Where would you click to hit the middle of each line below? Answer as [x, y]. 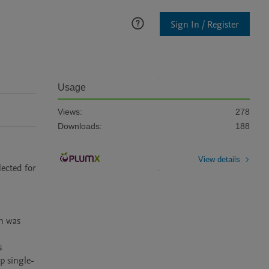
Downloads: [80, 126]
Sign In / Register [205, 24]
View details [219, 159]
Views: [70, 112]
